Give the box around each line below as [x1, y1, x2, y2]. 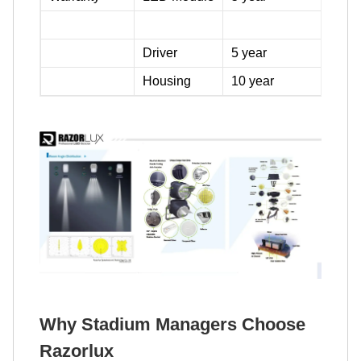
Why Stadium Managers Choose [39, 313, 305, 334]
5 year [231, 45, 267, 60]
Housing [143, 73, 191, 88]
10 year [231, 73, 274, 88]
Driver [143, 45, 177, 60]
